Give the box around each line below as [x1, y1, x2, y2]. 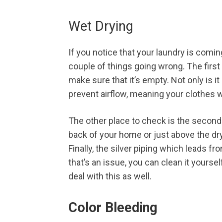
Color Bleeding [68, 200, 157, 216]
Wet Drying [68, 18, 133, 34]
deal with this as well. [68, 171, 152, 181]
